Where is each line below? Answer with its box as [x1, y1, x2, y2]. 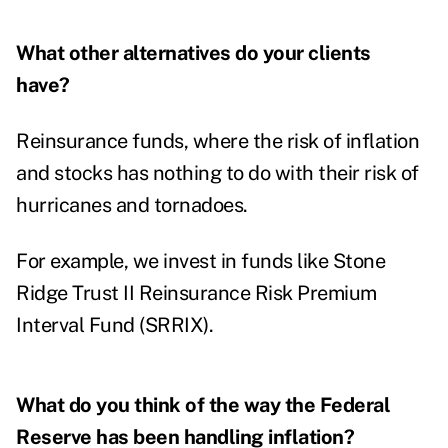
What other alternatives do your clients [16, 41, 371, 66]
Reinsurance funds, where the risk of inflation [16, 129, 419, 154]
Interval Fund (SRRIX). [16, 313, 213, 338]
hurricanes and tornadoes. [16, 193, 252, 218]
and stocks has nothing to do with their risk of [16, 161, 419, 186]
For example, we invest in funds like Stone [16, 249, 385, 274]
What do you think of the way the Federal [16, 393, 390, 418]
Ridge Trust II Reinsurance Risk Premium [16, 281, 377, 306]
